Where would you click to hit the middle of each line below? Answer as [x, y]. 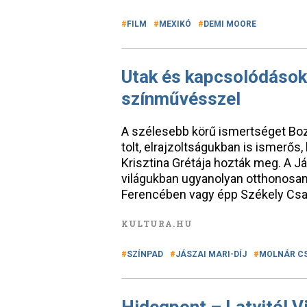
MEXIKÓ [175, 24]
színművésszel [181, 99]
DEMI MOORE [230, 24]
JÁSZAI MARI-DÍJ [211, 254]
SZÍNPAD [145, 254]
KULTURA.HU [157, 223]
